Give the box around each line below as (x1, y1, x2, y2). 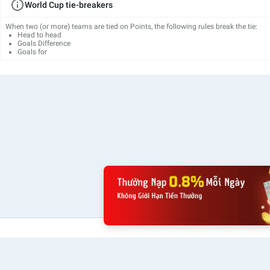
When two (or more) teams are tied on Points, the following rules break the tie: (5, 22, 257, 31)
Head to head (17, 30, 61, 39)
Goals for (17, 47, 47, 56)
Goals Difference (17, 39, 71, 48)
